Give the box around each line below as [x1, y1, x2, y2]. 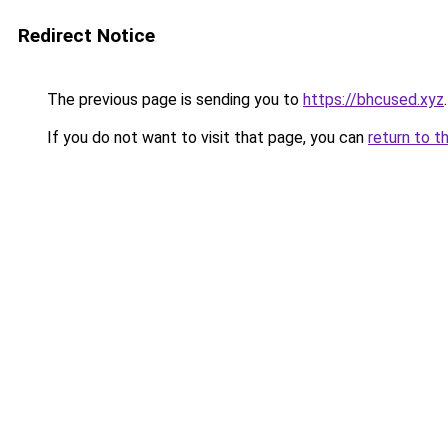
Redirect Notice [18, 24, 155, 47]
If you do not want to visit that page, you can [43, 128, 368, 147]
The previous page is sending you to [43, 90, 303, 109]
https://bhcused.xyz [303, 90, 444, 109]
